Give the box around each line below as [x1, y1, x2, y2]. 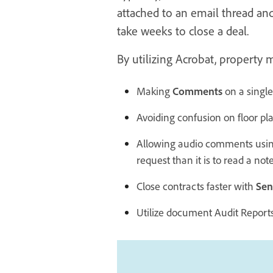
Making [136, 84, 172, 99]
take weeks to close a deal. [117, 23, 249, 39]
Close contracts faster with [136, 179, 256, 194]
